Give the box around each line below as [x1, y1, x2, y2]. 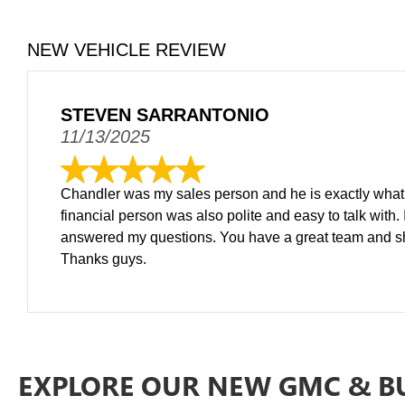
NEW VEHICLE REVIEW [27, 40, 226, 60]
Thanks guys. [61, 251, 146, 267]
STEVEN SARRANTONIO [61, 105, 269, 125]
